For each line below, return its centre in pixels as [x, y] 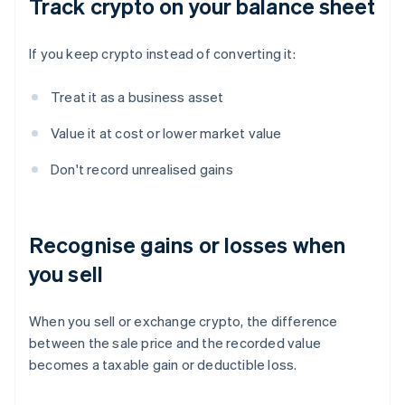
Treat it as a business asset [137, 97]
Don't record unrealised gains [142, 170]
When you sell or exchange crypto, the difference [184, 321]
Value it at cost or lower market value [166, 133]
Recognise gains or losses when [188, 245]
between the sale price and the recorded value [175, 343]
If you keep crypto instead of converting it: [162, 54]
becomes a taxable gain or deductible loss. [163, 365]
